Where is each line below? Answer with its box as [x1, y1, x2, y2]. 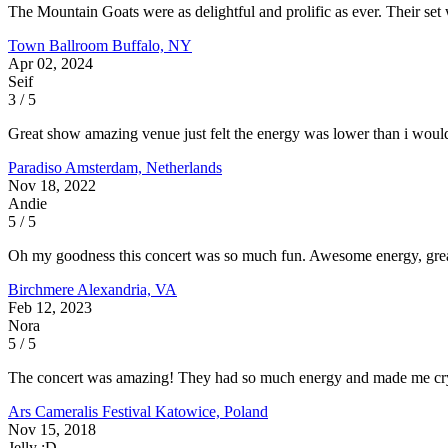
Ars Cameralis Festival [8, 402, 155, 420]
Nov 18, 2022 [8, 176, 96, 194]
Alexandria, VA [77, 280, 177, 298]
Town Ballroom [8, 36, 112, 54]
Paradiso [8, 158, 65, 176]
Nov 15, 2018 [8, 420, 96, 438]
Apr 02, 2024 [8, 54, 93, 72]
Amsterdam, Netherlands [65, 158, 222, 176]
